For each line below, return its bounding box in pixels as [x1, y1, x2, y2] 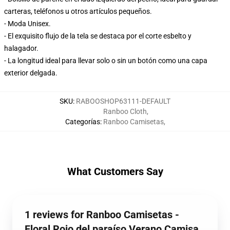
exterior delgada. [4, 69, 57, 77]
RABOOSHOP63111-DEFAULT [76, 97, 170, 105]
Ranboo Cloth [103, 107, 147, 116]
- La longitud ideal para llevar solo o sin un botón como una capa [4, 56, 207, 65]
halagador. [4, 44, 39, 52]
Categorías [65, 118, 100, 126]
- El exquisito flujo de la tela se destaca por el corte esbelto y [4, 32, 191, 40]
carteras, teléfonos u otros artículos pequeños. [4, 7, 152, 15]
